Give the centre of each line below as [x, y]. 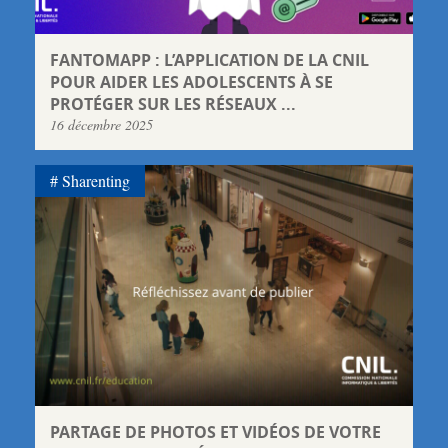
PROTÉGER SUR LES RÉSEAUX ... [173, 104]
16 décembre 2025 [101, 125]
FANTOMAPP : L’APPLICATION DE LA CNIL [209, 60]
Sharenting [96, 181]
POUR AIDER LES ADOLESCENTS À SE [191, 82]
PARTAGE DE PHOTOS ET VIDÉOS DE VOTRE [215, 432]
